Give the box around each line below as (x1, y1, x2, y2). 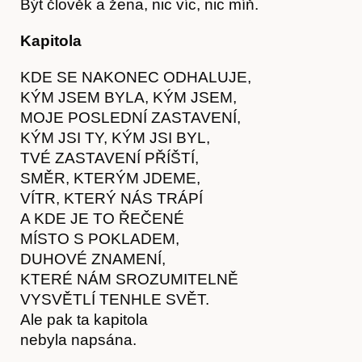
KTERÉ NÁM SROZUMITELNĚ (20, 270, 238, 288)
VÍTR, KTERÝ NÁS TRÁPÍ (20, 189, 203, 207)
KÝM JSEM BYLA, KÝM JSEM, (20, 88, 237, 106)
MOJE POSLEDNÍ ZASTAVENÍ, (20, 108, 241, 126)
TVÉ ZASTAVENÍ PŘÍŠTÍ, (20, 149, 199, 166)
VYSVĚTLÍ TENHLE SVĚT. (20, 290, 209, 308)
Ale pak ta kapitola (20, 310, 148, 328)
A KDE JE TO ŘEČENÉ (20, 209, 184, 227)
